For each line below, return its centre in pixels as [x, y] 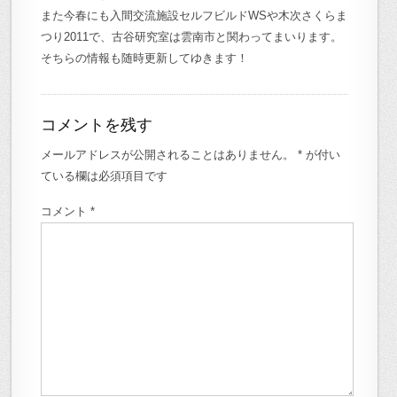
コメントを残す [97, 125]
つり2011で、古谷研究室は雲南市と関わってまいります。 [192, 36]
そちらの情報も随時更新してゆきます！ [145, 58]
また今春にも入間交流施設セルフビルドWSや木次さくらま [195, 15]
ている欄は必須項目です [105, 175]
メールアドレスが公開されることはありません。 [168, 154]
